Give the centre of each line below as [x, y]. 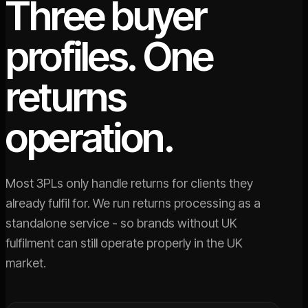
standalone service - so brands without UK [121, 223]
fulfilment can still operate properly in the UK [124, 243]
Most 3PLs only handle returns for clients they [129, 183]
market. [26, 263]
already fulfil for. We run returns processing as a [133, 203]
